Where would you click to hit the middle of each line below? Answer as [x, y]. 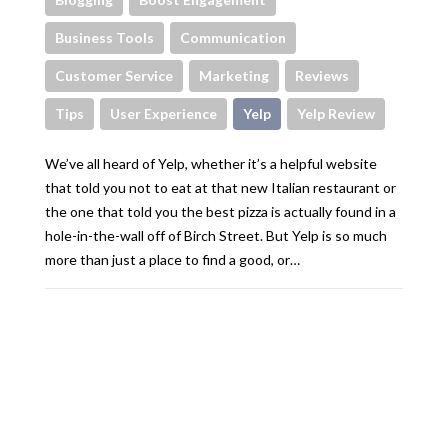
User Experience [163, 113]
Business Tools [104, 37]
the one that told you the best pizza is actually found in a [220, 211]
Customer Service [114, 75]
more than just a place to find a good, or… [172, 259]
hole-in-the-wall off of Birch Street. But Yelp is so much [216, 235]
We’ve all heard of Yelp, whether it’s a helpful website [211, 163]
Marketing [234, 75]
